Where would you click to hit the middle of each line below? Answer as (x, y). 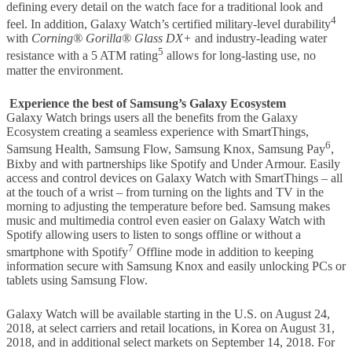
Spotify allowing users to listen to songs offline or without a (154, 234)
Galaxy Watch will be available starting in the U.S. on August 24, (168, 313)
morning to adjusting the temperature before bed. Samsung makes (168, 206)
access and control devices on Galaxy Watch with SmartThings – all (174, 178)
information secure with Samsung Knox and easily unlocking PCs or (176, 266)
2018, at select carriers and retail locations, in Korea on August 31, (170, 328)
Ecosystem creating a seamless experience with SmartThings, (158, 132)
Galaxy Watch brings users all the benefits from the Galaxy (152, 118)
